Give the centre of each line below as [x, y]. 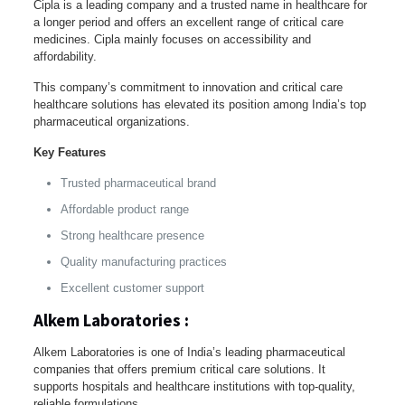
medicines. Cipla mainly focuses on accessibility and [172, 39]
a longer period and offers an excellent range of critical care [188, 22]
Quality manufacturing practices [143, 261]
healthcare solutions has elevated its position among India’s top [199, 104]
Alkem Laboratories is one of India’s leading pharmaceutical [189, 352]
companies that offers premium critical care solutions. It [179, 369]
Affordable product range [124, 209]
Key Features [69, 152]
